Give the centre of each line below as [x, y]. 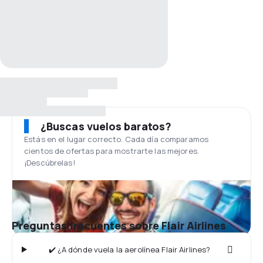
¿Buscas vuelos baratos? [106, 126]
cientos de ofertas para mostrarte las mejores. [112, 151]
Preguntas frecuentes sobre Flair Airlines [119, 225]
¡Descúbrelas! [50, 163]
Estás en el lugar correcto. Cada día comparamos [117, 139]
